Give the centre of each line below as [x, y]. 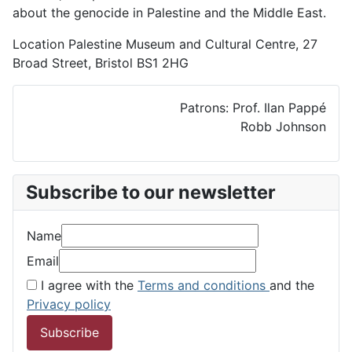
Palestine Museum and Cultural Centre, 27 [193, 44]
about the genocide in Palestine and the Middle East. [169, 12]
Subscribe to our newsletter [151, 192]
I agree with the [87, 285]
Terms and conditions [203, 285]
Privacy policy [69, 304]
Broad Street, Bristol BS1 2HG [101, 62]
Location [40, 44]
